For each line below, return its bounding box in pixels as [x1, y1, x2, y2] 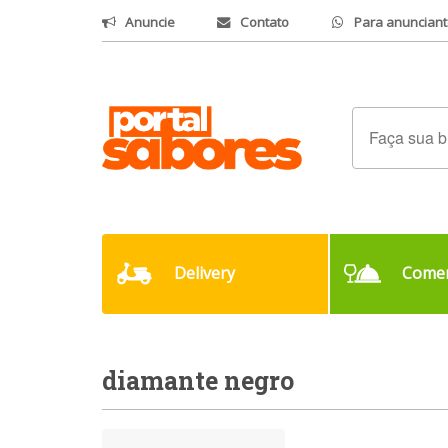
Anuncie [125, 12, 175, 31]
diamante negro [102, 364, 294, 398]
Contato [240, 12, 290, 31]
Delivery [173, 262, 235, 285]
